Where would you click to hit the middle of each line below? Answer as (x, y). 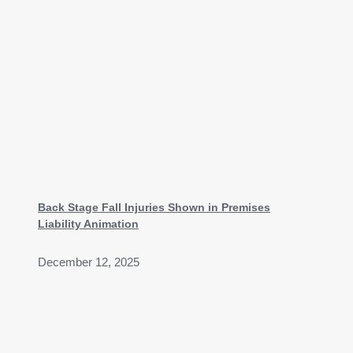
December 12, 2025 (89, 262)
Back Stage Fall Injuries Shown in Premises (154, 207)
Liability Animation (88, 223)
